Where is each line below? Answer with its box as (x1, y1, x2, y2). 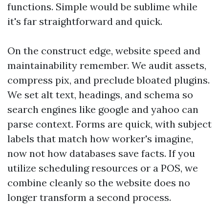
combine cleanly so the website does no (7, 176, 190, 189)
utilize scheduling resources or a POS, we (7, 162, 198, 174)
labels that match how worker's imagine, (7, 132, 193, 145)
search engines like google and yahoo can (7, 103, 198, 115)
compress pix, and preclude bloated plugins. (7, 74, 210, 86)
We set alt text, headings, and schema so (7, 88, 193, 101)
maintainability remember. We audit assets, (7, 59, 206, 71)
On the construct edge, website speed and (7, 44, 200, 57)
